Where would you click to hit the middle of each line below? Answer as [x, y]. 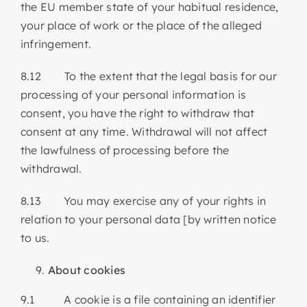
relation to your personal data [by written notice [148, 219]
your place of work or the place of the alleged [141, 25]
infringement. [56, 44]
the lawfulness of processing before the [125, 150]
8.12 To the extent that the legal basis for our [148, 76]
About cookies [87, 270]
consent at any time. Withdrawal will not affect [144, 131]
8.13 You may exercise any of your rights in [143, 200]
